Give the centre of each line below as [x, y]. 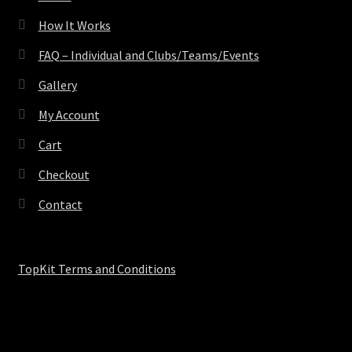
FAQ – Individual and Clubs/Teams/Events [148, 55]
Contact [60, 204]
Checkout [64, 174]
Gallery [57, 84]
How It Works [74, 25]
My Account [69, 114]
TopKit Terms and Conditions [97, 268]
